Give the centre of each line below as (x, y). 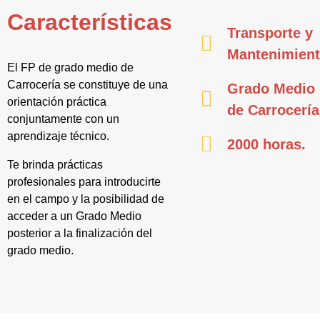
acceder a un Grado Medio (74, 216)
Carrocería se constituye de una (87, 85)
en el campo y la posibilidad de (86, 199)
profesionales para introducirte (84, 182)
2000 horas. (266, 144)
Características (90, 22)
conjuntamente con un (63, 119)
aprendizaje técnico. (58, 136)
